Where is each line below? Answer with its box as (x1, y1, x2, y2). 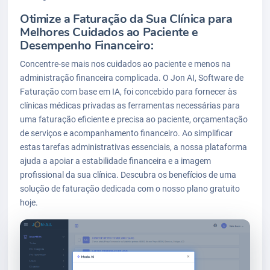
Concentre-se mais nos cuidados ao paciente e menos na (20, 59, 231, 69)
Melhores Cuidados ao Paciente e (20, 24, 198, 41)
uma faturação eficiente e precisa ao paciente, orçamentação (20, 115, 248, 125)
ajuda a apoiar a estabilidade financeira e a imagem (20, 156, 211, 166)
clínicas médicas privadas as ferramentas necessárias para (20, 101, 240, 111)
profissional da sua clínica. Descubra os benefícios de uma (20, 170, 236, 180)
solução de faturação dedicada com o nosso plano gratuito (20, 184, 240, 194)
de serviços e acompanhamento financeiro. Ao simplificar (20, 128, 233, 139)
